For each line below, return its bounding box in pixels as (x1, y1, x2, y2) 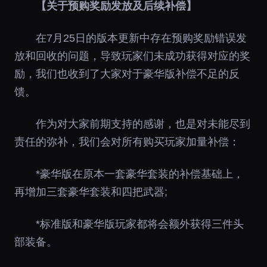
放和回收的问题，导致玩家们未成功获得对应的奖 (14, 49, 250, 62)
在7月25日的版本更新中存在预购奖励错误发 (36, 32, 247, 44)
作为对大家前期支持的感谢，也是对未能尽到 (36, 117, 250, 130)
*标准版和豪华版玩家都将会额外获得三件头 (36, 218, 244, 230)
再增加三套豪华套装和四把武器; (14, 185, 167, 198)
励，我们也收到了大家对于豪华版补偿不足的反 (14, 67, 240, 80)
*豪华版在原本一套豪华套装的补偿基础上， (36, 167, 244, 180)
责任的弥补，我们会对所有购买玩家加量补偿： (14, 135, 240, 148)
